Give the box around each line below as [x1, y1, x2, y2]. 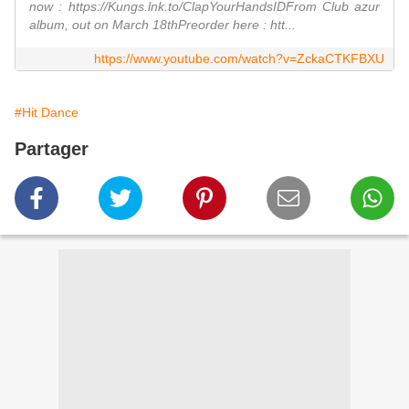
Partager [15, 139, 89, 160]
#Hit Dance [15, 105, 79, 121]
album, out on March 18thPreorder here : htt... [29, 17, 296, 33]
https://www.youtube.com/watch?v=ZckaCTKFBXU [94, 51, 384, 67]
